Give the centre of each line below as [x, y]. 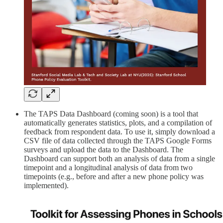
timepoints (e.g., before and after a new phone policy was [114, 176]
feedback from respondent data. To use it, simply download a [119, 131]
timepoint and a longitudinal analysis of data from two [108, 167]
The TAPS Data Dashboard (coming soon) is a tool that [111, 113]
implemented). [46, 185]
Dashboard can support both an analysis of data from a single [119, 158]
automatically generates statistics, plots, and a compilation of [118, 122]
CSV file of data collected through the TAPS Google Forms [118, 140]
